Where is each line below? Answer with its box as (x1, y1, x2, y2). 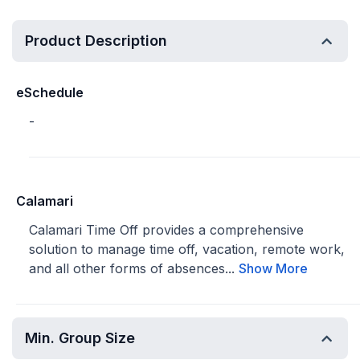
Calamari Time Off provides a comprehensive (29, 222, 304, 238)
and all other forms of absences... (29, 260, 239, 276)
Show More (239, 260, 308, 276)
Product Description (25, 32, 167, 49)
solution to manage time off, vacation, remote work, (29, 241, 345, 257)
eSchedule (16, 84, 84, 100)
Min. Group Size (25, 329, 135, 346)
